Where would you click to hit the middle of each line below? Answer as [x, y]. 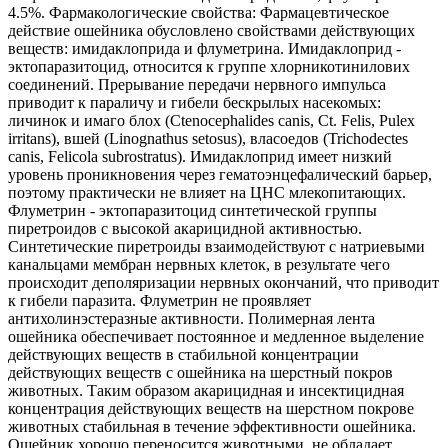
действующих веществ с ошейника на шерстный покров [200, 373]
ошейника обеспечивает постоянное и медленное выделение [216, 337]
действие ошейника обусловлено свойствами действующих [211, 31]
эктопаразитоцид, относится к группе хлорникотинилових [209, 67]
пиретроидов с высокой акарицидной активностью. [185, 229]
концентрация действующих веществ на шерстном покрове [211, 409]
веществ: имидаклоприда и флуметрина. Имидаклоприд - [204, 49]
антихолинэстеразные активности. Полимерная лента [191, 319]
